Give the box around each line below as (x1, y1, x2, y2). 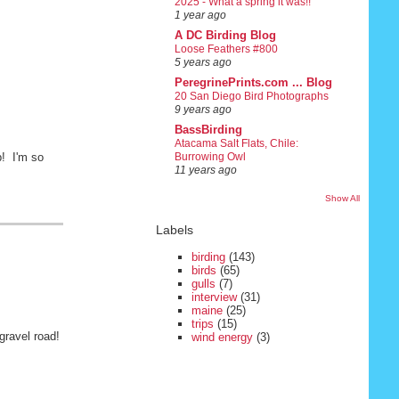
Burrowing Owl (174, 151, 246, 164)
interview (191, 289, 237, 304)
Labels (155, 223, 193, 238)
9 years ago (174, 104, 232, 116)
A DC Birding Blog (174, 28, 276, 43)
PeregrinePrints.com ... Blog (174, 76, 332, 90)
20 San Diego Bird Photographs (174, 90, 329, 103)
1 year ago (174, 10, 226, 21)
